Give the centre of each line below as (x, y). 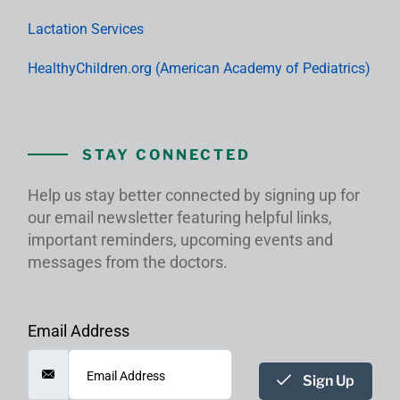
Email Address (79, 330)
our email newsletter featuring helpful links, (180, 217)
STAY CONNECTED (167, 154)
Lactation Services (86, 29)
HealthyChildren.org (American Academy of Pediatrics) (199, 68)
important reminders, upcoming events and (180, 239)
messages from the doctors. (128, 262)
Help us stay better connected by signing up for (194, 195)
